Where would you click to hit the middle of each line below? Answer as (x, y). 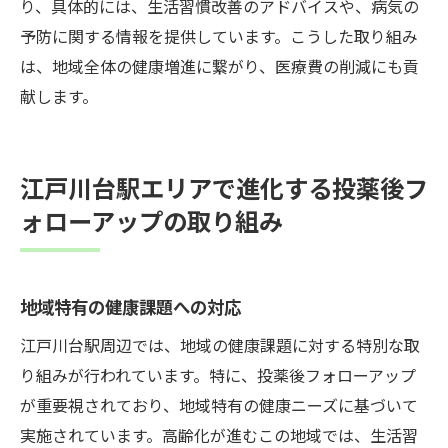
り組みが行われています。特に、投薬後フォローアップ (218, 374)
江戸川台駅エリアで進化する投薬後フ (224, 187)
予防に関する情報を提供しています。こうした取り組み (219, 35)
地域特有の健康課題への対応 (130, 306)
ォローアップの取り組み (151, 220)
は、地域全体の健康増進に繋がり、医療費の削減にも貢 (219, 65)
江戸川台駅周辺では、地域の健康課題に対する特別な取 (220, 344)
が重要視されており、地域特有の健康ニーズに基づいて (219, 404)
